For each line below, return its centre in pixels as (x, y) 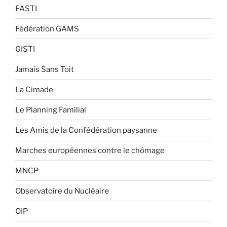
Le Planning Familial (51, 110)
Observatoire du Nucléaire (62, 191)
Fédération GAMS (47, 29)
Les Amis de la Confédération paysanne (86, 130)
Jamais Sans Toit (45, 69)
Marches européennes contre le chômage (90, 150)
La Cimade (34, 89)
